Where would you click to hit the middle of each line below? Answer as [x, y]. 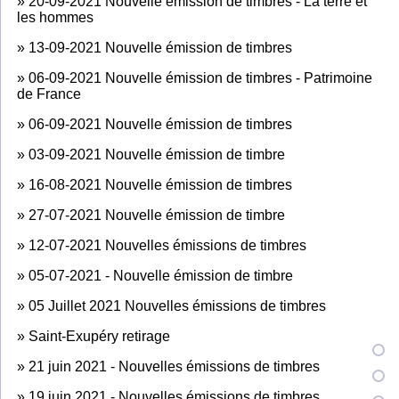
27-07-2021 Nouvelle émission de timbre [157, 215]
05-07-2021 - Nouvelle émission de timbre [161, 275]
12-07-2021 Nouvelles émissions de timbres [167, 245]
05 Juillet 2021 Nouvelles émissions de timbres [177, 305]
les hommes [55, 17]
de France [49, 94]
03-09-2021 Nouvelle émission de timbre [157, 154]
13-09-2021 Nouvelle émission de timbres [160, 47]
